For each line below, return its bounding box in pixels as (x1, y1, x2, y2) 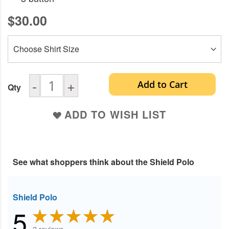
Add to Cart (137, 78, 188, 91)
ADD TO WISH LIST (64, 107, 166, 122)
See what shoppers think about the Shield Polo (13, 156, 194, 168)
